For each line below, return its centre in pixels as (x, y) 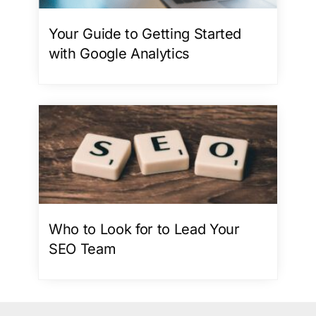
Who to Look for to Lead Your (144, 229)
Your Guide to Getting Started (145, 34)
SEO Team (83, 249)
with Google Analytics (119, 53)
